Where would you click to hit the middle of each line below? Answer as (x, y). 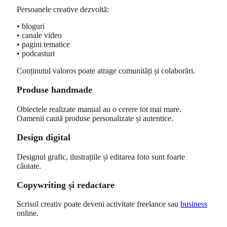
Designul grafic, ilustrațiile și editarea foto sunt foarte (101, 157)
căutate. (29, 166)
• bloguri (31, 26)
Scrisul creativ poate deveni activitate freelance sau (99, 204)
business (194, 204)
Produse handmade (54, 90)
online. (28, 213)
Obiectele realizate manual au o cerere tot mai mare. (99, 109)
